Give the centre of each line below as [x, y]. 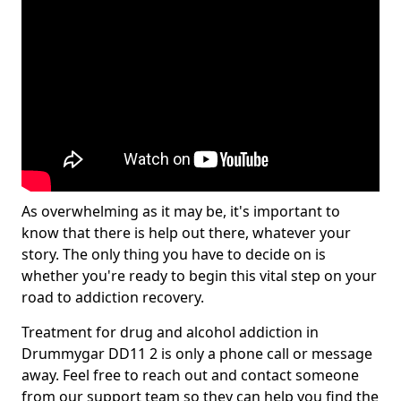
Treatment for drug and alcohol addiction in [170, 332]
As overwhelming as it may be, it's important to [181, 211]
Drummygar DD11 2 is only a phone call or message [197, 354]
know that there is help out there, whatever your [186, 233]
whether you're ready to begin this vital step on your [199, 276]
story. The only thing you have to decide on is [174, 254]
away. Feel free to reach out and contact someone [190, 375]
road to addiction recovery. [113, 297]
